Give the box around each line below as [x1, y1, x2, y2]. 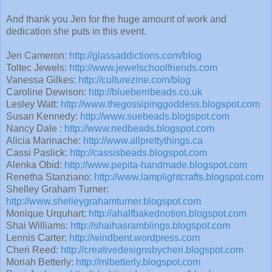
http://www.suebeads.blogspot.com [80, 111, 229, 122]
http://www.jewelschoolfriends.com [69, 63, 217, 73]
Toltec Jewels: [6, 63, 69, 73]
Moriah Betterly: [6, 257, 76, 268]
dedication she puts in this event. [6, 26, 149, 37]
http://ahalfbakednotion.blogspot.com [89, 208, 246, 219]
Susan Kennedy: [6, 111, 80, 122]
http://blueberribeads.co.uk [89, 87, 202, 98]
